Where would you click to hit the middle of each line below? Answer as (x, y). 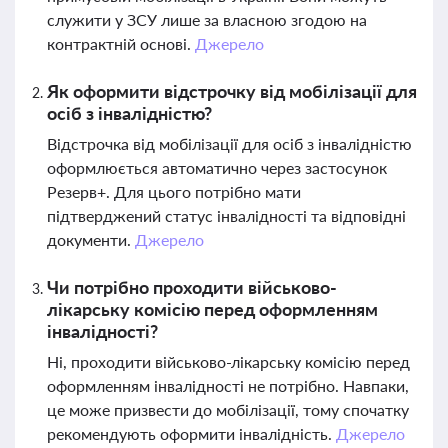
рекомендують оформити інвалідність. (191, 433)
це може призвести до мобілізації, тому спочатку (228, 409)
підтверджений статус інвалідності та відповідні (226, 215)
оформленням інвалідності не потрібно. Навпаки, (228, 385)
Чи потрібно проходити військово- (192, 287)
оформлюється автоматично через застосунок (217, 167)
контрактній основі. (121, 43)
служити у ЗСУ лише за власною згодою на (207, 19)
